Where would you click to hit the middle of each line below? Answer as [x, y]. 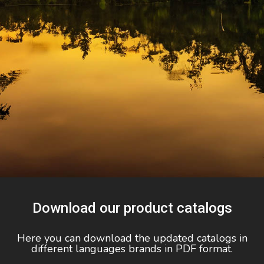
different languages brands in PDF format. [132, 249]
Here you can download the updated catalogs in [132, 238]
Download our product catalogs [132, 208]
